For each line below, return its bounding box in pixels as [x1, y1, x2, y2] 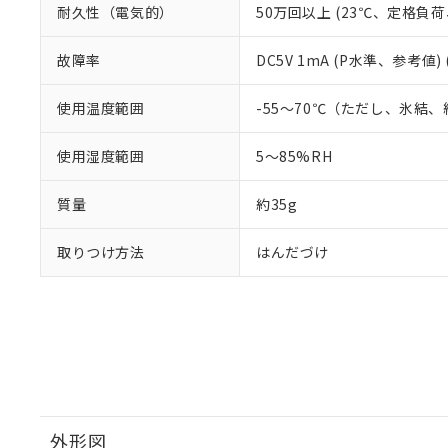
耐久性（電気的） [57, 2, 174, 22]
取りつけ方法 [57, 242, 145, 262]
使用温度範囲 [57, 98, 145, 118]
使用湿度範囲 [57, 146, 145, 166]
